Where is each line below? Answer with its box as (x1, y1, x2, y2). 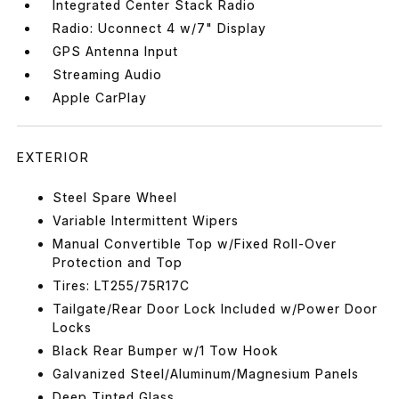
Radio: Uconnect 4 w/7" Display (53, 20, 267, 36)
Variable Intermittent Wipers (53, 212, 240, 228)
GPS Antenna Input (53, 43, 179, 59)
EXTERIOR (17, 149, 91, 165)
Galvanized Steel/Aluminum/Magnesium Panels (53, 365, 360, 381)
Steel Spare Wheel (53, 189, 178, 205)
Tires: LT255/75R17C (53, 277, 191, 293)
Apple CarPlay (53, 89, 148, 105)
